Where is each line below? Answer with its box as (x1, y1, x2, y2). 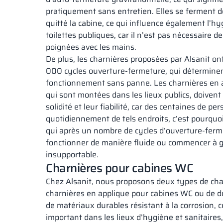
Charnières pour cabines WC (46, 159, 194, 178)
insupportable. (46, 148, 99, 161)
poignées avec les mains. (46, 41, 136, 53)
